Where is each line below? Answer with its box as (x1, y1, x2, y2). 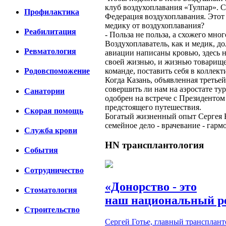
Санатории (24, 86, 65, 95)
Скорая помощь (24, 106, 83, 115)
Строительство (24, 205, 80, 214)
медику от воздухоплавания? (105, 21, 204, 30)
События (24, 146, 58, 155)
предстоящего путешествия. (105, 102, 201, 111)
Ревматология (24, 47, 76, 56)
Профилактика (24, 7, 79, 16)
